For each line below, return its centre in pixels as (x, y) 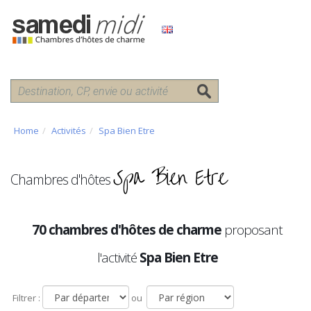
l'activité (118, 258)
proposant (253, 230)
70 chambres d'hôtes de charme (128, 230)
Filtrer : (25, 298)
